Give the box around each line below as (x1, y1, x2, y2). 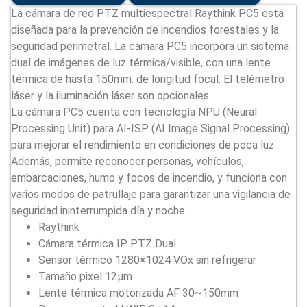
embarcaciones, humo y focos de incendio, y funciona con (11, 171, 287, 185)
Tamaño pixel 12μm (38, 270, 132, 284)
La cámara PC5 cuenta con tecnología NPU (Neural (11, 106, 257, 119)
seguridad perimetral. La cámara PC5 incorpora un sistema (11, 40, 289, 53)
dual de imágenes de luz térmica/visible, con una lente (11, 56, 271, 70)
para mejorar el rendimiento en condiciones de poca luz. (11, 138, 276, 152)
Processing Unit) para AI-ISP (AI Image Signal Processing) (11, 122, 290, 136)
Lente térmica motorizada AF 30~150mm (38, 286, 238, 300)
